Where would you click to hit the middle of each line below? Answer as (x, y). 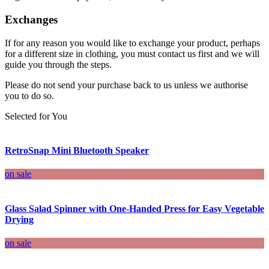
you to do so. (29, 95)
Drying (19, 219)
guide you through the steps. (58, 64)
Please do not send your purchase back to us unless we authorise (126, 85)
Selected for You (36, 116)
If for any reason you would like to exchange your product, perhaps (132, 43)
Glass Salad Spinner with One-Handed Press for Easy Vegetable (134, 208)
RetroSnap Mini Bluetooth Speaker (77, 151)
